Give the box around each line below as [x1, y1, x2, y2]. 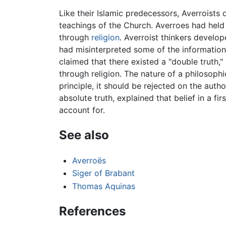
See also [59, 127, 109, 142]
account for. [59, 104, 105, 115]
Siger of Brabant [72, 168, 135, 179]
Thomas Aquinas [72, 181, 135, 191]
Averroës [72, 155, 106, 165]
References [59, 203, 126, 218]
